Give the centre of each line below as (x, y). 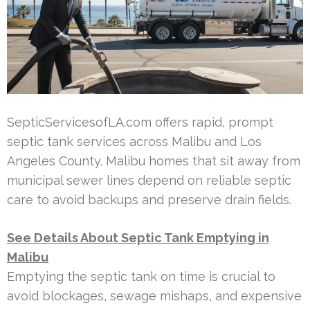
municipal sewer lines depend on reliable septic (149, 180)
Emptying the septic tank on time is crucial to (141, 276)
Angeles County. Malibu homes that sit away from (154, 161)
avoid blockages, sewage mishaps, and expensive (154, 295)
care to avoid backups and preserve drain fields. (149, 199)
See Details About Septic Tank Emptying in (138, 237)
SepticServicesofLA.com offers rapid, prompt (140, 122)
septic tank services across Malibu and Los (134, 141)
